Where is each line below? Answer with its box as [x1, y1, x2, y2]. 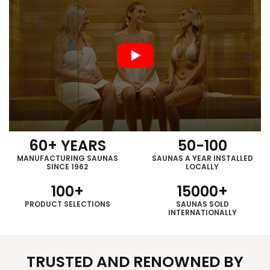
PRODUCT [24, 198, 64, 209]
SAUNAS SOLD [175, 198, 229, 209]
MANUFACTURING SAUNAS [16, 152, 118, 163]
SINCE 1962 [46, 161, 89, 172]
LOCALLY [186, 161, 219, 172]
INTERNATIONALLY [168, 207, 237, 218]
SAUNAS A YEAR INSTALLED [151, 152, 253, 163]
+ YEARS [47, 135, 106, 155]
